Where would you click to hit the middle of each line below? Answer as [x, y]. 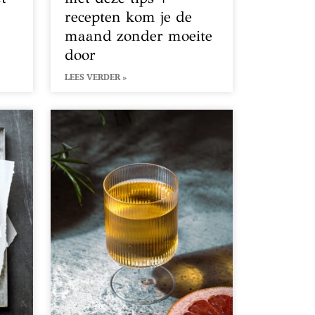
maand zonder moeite [139, 36]
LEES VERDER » [96, 77]
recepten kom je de [129, 17]
